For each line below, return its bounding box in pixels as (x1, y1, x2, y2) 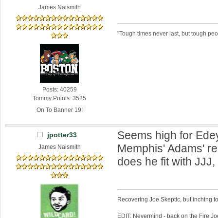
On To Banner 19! (36, 107, 83, 114)
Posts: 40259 (42, 86, 77, 93)
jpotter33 (47, 131, 77, 139)
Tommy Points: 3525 (33, 95, 87, 102)
